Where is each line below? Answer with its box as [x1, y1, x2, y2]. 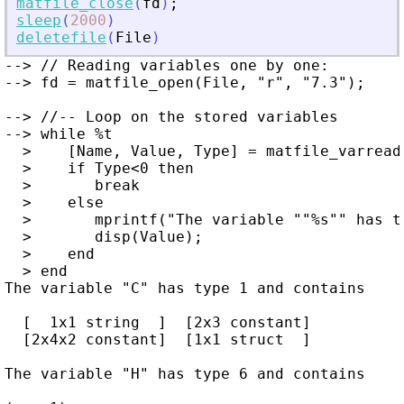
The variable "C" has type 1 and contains [5, 280, 365, 298]
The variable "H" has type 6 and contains [5, 365, 365, 383]
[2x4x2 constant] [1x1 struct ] [5, 331, 311, 349]
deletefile [16, 29, 106, 47]
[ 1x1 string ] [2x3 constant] [5, 314, 311, 332]
